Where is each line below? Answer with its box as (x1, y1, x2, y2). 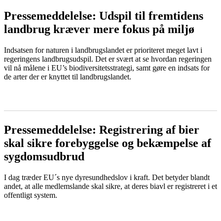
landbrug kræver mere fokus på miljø (4, 22, 194, 36)
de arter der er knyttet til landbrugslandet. (4, 72, 131, 81)
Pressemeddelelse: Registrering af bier (4, 123, 199, 136)
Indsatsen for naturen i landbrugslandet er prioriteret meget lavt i (4, 45, 202, 54)
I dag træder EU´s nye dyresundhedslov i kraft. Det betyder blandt (4, 173, 210, 182)
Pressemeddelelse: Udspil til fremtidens (4, 9, 203, 22)
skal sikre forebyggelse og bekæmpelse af (4, 136, 211, 149)
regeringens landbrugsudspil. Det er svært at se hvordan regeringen (4, 54, 212, 63)
